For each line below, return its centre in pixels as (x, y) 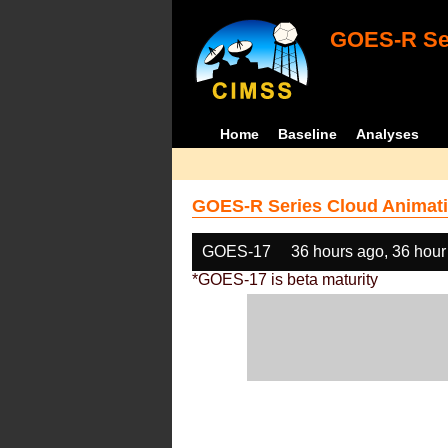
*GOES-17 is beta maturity (285, 279)
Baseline (308, 134)
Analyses (388, 134)
